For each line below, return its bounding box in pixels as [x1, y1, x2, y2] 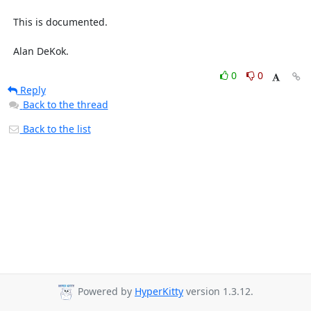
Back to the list [19, 122, 91, 135]
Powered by [75, 285, 135, 299]
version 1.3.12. [183, 285, 253, 299]
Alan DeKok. [12, 44, 69, 58]
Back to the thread [22, 98, 108, 111]
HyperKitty [135, 285, 183, 299]
